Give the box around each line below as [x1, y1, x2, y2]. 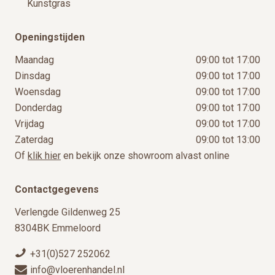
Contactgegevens [15, 184, 99, 196]
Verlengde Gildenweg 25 [15, 206, 120, 219]
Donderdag [15, 102, 62, 114]
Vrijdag [15, 118, 44, 130]
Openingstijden [15, 31, 85, 44]
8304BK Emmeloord [15, 222, 101, 234]
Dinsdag [15, 70, 50, 82]
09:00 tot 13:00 [196, 134, 260, 146]
